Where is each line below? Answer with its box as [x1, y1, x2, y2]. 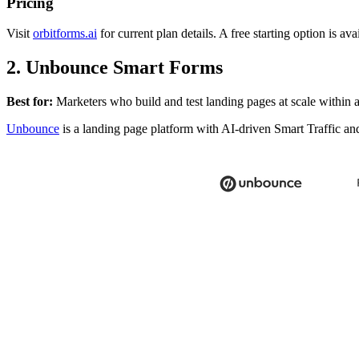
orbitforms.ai [33, 26, 97, 41]
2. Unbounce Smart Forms [6, 57, 223, 79]
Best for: [6, 95, 53, 109]
